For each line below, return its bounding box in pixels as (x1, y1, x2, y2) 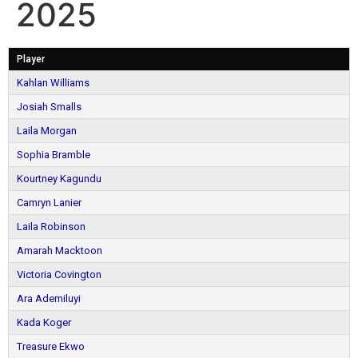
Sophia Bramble (17, 149, 90, 161)
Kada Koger (17, 316, 71, 328)
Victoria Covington (17, 268, 101, 280)
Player (17, 54, 45, 65)
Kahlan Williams (17, 77, 89, 89)
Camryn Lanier (17, 197, 82, 209)
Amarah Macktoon (17, 245, 102, 257)
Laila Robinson (17, 221, 86, 233)
